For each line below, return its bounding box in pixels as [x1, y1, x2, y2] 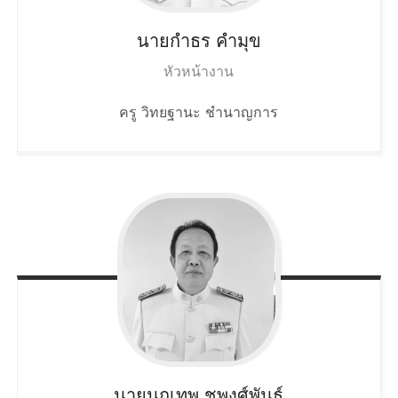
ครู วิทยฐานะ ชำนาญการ [119, 103, 279, 122]
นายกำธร [136, 30, 211, 52]
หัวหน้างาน [163, 62, 235, 81]
